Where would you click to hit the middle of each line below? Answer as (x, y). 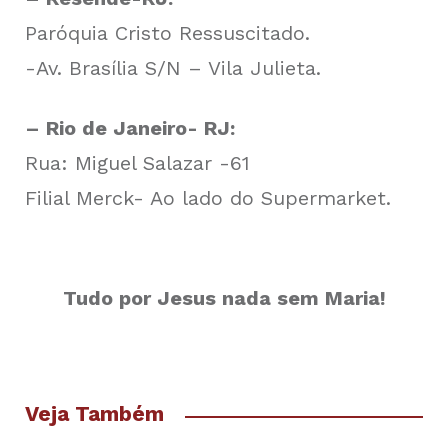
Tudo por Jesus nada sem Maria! (224, 297)
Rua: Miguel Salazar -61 (137, 162)
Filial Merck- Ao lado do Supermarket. (208, 197)
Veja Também (94, 413)
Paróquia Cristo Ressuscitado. (167, 32)
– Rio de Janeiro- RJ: (130, 127)
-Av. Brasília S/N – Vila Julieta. (173, 67)
